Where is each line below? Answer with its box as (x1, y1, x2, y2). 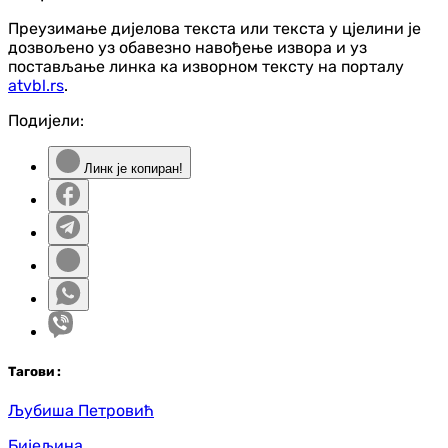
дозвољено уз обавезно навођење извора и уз (8, 37, 367, 57)
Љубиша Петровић (8, 400, 154, 420)
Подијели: (8, 110, 84, 130)
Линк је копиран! (80, 160, 183, 176)
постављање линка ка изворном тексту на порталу (8, 56, 404, 76)
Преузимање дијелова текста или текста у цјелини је (8, 18, 421, 38)
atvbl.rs (8, 75, 64, 95)
